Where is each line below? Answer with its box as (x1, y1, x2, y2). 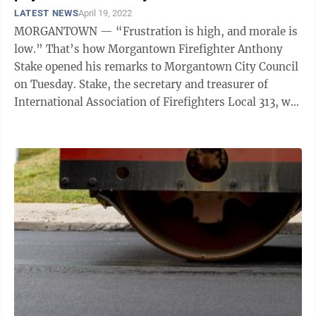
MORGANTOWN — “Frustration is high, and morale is (14, 25, 298, 38)
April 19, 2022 (78, 8, 133, 18)
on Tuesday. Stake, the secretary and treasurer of (14, 78, 79, 91)
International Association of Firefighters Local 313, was (14, 95, 302, 109)
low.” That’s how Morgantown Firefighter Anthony (14, 42, 46, 56)
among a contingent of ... (14, 113, 143, 126)
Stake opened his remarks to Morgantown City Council (14, 60, 298, 73)
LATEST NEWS (14, 8, 79, 18)
